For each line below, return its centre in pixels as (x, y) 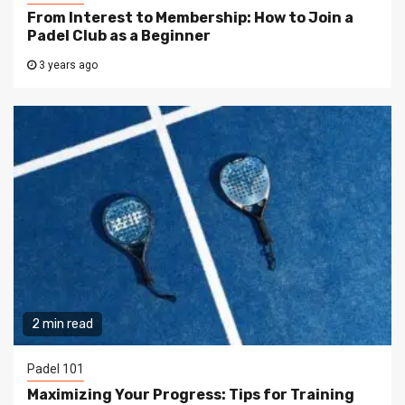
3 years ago (67, 66)
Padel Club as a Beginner (119, 36)
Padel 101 (56, 369)
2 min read (62, 325)
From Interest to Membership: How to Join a (190, 18)
